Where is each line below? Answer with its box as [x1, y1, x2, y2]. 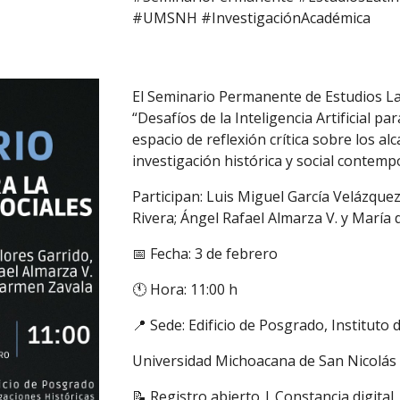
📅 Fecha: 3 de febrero [132, 244, 279, 263]
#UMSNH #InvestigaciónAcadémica [132, 8, 371, 28]
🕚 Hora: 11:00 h [132, 279, 238, 299]
